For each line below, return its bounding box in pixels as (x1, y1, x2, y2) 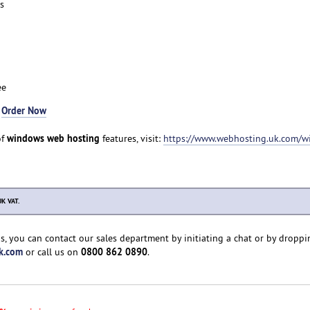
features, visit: (99, 132, 163, 145)
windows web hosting (6, 131, 100, 145)
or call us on (22, 246, 81, 259)
